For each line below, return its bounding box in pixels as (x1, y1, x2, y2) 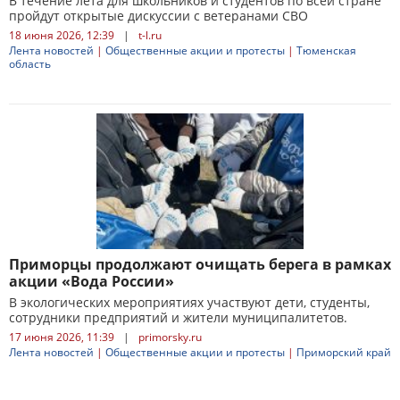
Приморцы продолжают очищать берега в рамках (9, 254, 391, 274)
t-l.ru (138, 28, 162, 43)
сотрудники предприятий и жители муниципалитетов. (9, 309, 347, 326)
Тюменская (296, 43, 356, 58)
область (9, 56, 51, 71)
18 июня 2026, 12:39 (9, 28, 114, 43)
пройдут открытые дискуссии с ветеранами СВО (9, 7, 308, 24)
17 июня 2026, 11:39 (9, 329, 114, 345)
